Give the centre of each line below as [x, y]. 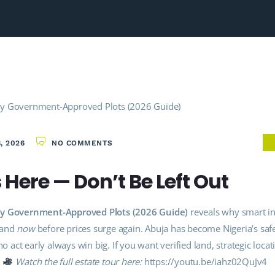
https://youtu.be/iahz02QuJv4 [206, 261]
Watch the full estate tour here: [79, 261]
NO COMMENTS [82, 143]
